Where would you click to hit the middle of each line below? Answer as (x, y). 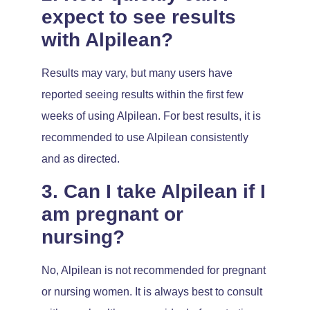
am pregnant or (112, 214)
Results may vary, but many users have (137, 73)
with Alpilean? (107, 40)
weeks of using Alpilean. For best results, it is (151, 116)
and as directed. (81, 159)
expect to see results (139, 17)
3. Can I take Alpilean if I (154, 191)
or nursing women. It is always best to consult (152, 291)
